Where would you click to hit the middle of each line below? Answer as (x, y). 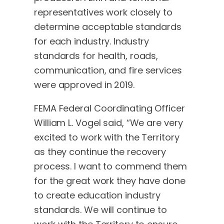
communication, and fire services (108, 70)
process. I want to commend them (110, 166)
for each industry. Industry (92, 41)
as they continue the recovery (100, 151)
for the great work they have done (110, 180)
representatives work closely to (103, 12)
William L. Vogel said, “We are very (108, 122)
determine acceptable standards (108, 26)
